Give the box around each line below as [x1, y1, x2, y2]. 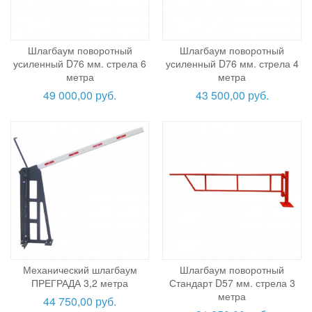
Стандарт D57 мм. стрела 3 [169, 276, 295, 290]
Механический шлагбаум [22, 263, 137, 277]
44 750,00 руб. [43, 293, 117, 310]
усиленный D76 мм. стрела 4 [165, 56, 299, 70]
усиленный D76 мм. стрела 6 [13, 56, 147, 70]
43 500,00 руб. [195, 86, 269, 103]
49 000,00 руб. [43, 86, 117, 103]
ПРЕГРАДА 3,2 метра [31, 276, 129, 290]
